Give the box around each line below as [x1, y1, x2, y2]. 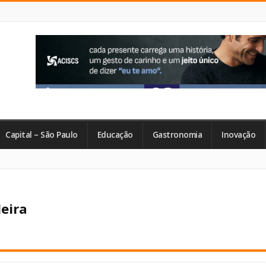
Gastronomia [152, 129, 202, 140]
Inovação [221, 129, 255, 140]
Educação [97, 129, 133, 140]
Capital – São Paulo [5, 129, 78, 140]
